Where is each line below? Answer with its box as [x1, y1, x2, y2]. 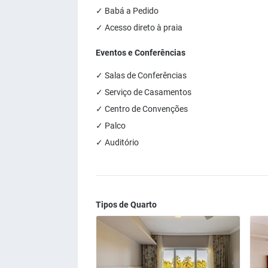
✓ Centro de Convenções [96, 104, 188, 114]
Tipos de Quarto [96, 200, 157, 209]
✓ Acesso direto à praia [96, 23, 182, 32]
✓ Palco [96, 121, 126, 130]
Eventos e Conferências [96, 48, 185, 57]
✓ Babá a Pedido [96, 6, 159, 16]
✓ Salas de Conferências [96, 71, 187, 80]
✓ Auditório [96, 138, 139, 147]
